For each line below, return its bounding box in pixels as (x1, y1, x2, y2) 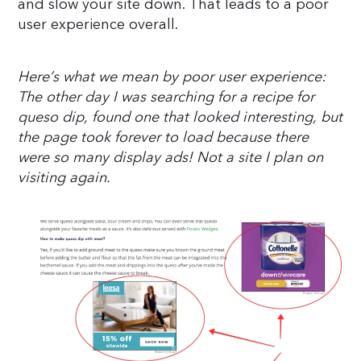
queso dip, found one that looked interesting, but (18, 107, 343, 128)
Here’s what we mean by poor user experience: (18, 67, 326, 88)
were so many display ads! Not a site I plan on (18, 147, 324, 168)
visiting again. (18, 168, 111, 189)
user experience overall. (18, 15, 179, 35)
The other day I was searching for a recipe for (18, 87, 315, 108)
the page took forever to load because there (18, 127, 309, 148)
